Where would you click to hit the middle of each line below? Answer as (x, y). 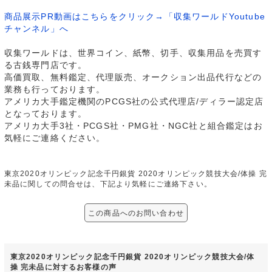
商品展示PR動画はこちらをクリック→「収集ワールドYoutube (134, 17)
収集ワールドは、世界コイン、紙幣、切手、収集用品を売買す (133, 53)
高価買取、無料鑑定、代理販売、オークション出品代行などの (133, 77)
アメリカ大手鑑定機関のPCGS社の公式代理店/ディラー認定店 (134, 102)
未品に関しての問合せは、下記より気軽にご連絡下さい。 (108, 184)
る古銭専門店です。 (46, 65)
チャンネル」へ (36, 29)
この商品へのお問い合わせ (136, 213)
